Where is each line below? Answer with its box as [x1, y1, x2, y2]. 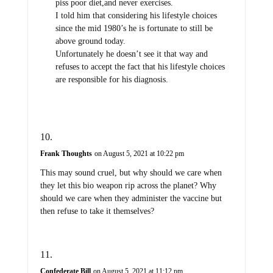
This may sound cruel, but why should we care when [40, 168, 222, 178]
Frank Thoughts [40, 149, 92, 158]
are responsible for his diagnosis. [55, 75, 168, 85]
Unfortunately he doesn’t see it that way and [55, 49, 208, 59]
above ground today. [55, 37, 126, 46]
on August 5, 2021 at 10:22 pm [94, 149, 184, 158]
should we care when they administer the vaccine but [40, 194, 222, 204]
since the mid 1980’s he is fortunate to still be [55, 24, 213, 34]
